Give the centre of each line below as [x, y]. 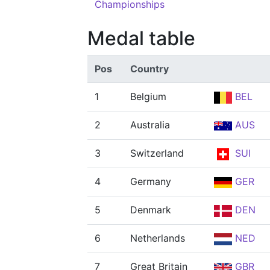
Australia [150, 125]
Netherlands [158, 238]
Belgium [148, 96]
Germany [151, 181]
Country [149, 69]
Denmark [151, 210]
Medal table [141, 38]
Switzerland [157, 153]
